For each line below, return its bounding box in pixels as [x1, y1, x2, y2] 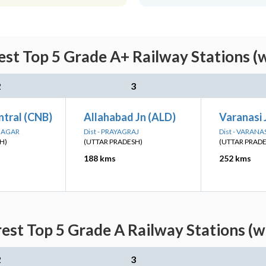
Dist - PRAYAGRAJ [84, 127, 139, 136]
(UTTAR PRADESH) [84, 137, 142, 146]
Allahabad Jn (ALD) [84, 110, 176, 123]
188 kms [84, 153, 116, 163]
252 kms [219, 153, 251, 163]
